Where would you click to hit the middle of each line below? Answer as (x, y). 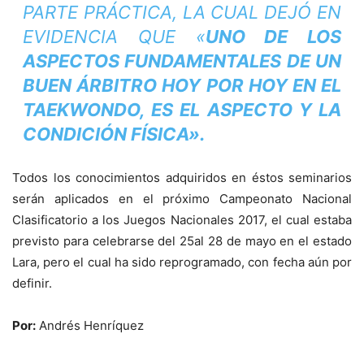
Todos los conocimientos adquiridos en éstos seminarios (182, 178)
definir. (32, 284)
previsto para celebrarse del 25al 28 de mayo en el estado (182, 241)
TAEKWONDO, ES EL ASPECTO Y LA (182, 110)
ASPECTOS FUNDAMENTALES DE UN (182, 61)
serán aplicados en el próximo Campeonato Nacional (182, 199)
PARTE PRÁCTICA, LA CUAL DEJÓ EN (182, 13)
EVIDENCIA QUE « (114, 37)
